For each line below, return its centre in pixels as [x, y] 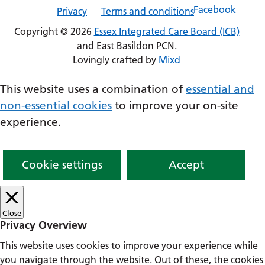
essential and [220, 89]
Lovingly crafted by [116, 60]
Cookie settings [62, 165]
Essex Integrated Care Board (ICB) [167, 31]
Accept [186, 165]
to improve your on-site [175, 106]
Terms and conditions [148, 11]
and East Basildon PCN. [127, 46]
